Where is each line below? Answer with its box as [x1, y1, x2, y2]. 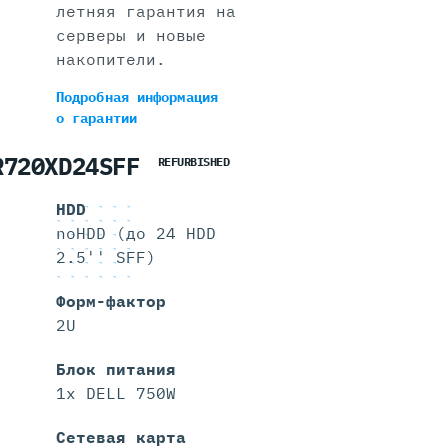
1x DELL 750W [55, 383, 176, 404]
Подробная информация [55, 88, 218, 106]
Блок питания [55, 359, 176, 380]
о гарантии [55, 109, 137, 127]
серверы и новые [55, 25, 206, 45]
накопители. [55, 49, 166, 69]
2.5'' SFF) [55, 247, 156, 268]
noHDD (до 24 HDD [55, 223, 216, 244]
